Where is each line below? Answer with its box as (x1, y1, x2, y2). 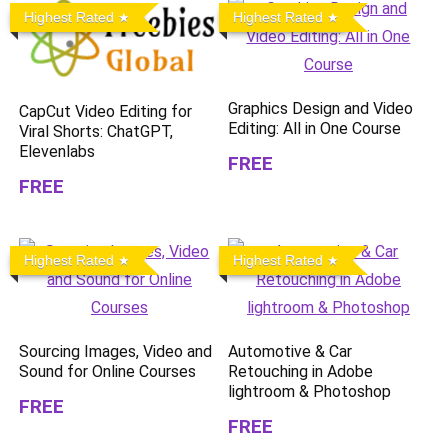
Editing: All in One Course (228, 119, 402, 138)
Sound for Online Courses (19, 361, 197, 381)
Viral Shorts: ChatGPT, (19, 121, 174, 141)
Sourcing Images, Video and (19, 341, 213, 361)
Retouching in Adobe (228, 361, 374, 381)
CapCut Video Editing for (19, 101, 193, 121)
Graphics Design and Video (228, 99, 414, 118)
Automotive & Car (228, 341, 353, 361)
